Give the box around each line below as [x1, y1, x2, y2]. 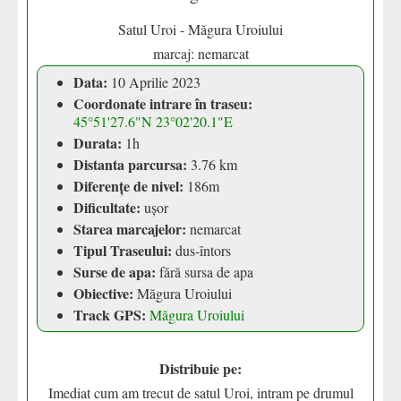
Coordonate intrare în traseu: [73, 93, 252, 114]
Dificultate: [73, 197, 141, 218]
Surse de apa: [73, 261, 156, 282]
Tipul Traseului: [73, 240, 172, 260]
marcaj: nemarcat [152, 44, 249, 63]
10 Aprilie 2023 [107, 73, 200, 91]
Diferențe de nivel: [73, 175, 183, 196]
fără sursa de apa [156, 262, 253, 281]
